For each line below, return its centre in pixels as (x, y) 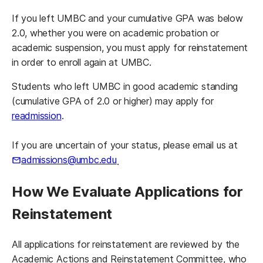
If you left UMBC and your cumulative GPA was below (127, 18)
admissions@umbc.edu (69, 160)
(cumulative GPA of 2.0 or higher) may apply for (113, 101)
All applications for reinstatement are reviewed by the (126, 244)
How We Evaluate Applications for (127, 191)
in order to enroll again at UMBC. (85, 63)
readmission (37, 116)
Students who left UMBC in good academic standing (125, 87)
